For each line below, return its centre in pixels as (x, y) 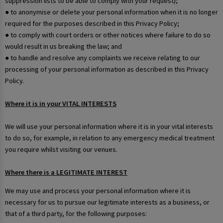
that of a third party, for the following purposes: (76, 214)
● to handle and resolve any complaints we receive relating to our (103, 57)
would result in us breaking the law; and (63, 46)
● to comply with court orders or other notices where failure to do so (108, 35)
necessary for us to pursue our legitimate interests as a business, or (107, 202)
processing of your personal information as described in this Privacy (107, 69)
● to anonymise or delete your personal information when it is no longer (111, 12)
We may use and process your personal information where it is (98, 191)
